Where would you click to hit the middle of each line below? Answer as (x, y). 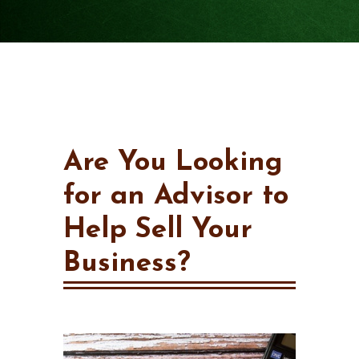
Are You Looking (173, 163)
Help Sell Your (158, 230)
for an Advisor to (176, 197)
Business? (127, 264)
